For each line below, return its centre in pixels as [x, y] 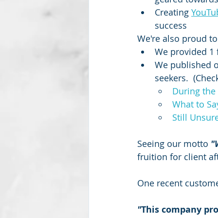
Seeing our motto [174, 143]
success [172, 25]
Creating [173, 12]
